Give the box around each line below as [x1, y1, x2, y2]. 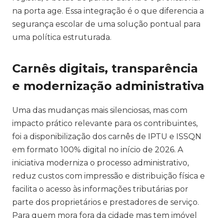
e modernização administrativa [12, 78, 204, 93]
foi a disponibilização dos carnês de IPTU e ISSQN [12, 131, 201, 141]
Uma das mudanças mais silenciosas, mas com [12, 105, 187, 115]
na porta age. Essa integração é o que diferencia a [12, 6, 204, 16]
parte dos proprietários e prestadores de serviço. [12, 197, 199, 207]
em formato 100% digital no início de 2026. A [12, 145, 183, 154]
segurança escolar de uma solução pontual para [12, 19, 200, 29]
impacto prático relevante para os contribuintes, [12, 118, 198, 128]
